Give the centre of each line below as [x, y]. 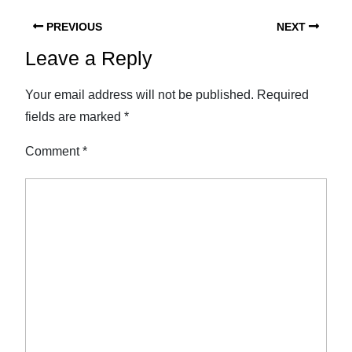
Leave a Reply [89, 58]
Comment [54, 151]
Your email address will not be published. [139, 95]
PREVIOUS [73, 27]
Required [283, 95]
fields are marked [75, 117]
